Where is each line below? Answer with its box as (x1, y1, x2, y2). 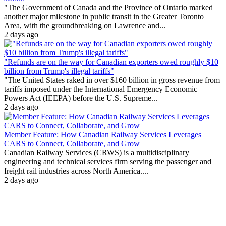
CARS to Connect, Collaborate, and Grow (4, 139, 140, 148)
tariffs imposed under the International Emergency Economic (4, 85, 197, 94)
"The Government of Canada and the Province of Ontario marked (4, 3, 213, 12)
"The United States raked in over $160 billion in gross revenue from (4, 76, 220, 85)
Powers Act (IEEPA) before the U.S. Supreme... (4, 94, 157, 103)
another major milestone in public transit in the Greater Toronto (4, 12, 204, 21)
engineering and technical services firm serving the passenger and (4, 157, 211, 166)
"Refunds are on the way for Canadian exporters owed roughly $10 (4, 58, 218, 67)
